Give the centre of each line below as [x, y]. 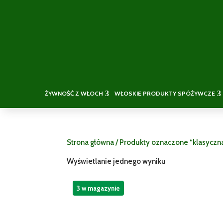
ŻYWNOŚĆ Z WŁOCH [74, 93]
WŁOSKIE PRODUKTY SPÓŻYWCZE [165, 93]
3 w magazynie [99, 188]
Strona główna [91, 142]
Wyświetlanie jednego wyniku [116, 161]
